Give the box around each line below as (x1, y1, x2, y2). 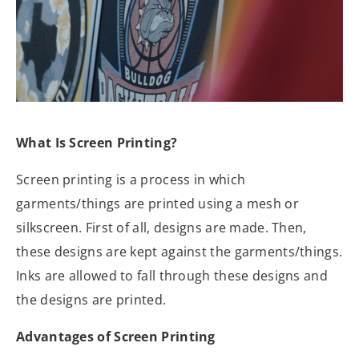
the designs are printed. (16, 291, 167, 309)
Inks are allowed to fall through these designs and (16, 267, 328, 285)
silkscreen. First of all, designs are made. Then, (16, 219, 307, 237)
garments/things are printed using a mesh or (16, 195, 299, 213)
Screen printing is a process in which (16, 171, 246, 189)
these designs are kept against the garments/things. (16, 243, 343, 261)
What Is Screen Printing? (16, 134, 178, 152)
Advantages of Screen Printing (16, 328, 216, 346)
